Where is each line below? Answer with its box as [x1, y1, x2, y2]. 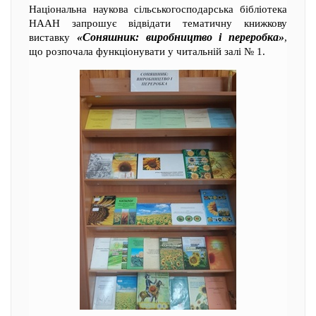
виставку [29, 32, 77, 43]
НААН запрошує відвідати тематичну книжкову [29, 18, 287, 29]
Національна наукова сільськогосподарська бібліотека [29, 4, 287, 15]
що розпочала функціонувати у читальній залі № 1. [29, 46, 265, 57]
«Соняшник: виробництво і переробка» [76, 31, 284, 43]
